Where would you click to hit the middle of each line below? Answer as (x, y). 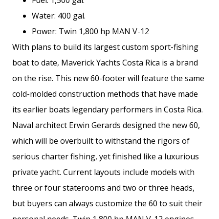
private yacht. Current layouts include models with (103, 172)
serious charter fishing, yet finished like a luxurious (106, 156)
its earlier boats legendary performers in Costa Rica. (108, 109)
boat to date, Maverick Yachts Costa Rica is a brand (105, 62)
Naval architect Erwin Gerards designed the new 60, (106, 125)
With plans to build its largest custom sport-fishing (105, 47)
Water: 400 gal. (59, 15)
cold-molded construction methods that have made (105, 94)
